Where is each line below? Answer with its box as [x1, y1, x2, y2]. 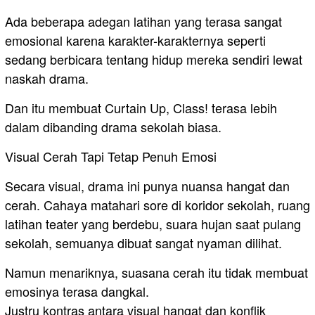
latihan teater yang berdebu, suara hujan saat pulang [5, 214, 301, 233]
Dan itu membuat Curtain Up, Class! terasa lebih [5, 98, 277, 117]
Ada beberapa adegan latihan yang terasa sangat [5, 12, 282, 31]
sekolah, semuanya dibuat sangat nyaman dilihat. [5, 233, 282, 252]
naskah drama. [5, 69, 89, 88]
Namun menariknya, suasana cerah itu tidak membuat [5, 263, 308, 282]
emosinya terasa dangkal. [5, 282, 149, 301]
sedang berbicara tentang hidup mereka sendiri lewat [5, 50, 302, 69]
